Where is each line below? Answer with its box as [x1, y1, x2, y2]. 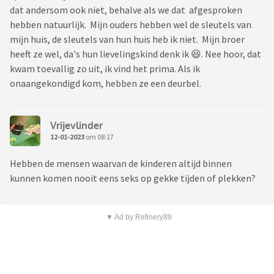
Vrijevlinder [50, 119, 103, 131]
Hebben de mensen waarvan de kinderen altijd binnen [10, 157, 232, 170]
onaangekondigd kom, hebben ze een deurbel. [10, 77, 203, 90]
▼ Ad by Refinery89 [105, 213, 172, 222]
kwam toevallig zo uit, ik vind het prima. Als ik [10, 62, 200, 75]
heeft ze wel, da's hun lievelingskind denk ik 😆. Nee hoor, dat [10, 48, 261, 61]
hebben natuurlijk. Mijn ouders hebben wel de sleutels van [10, 18, 251, 31]
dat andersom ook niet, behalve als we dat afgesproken [10, 4, 242, 17]
